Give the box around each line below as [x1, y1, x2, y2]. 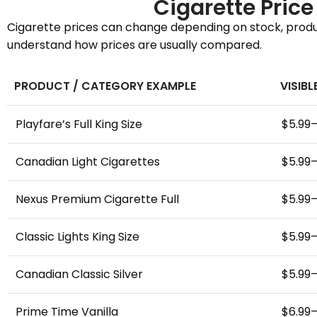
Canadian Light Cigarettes [16, 154, 160, 170]
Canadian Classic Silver [16, 266, 143, 282]
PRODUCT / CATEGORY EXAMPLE [14, 78, 196, 94]
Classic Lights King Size [16, 229, 139, 245]
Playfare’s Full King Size [16, 116, 142, 132]
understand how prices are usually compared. [7, 37, 262, 53]
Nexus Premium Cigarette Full [16, 191, 179, 207]
